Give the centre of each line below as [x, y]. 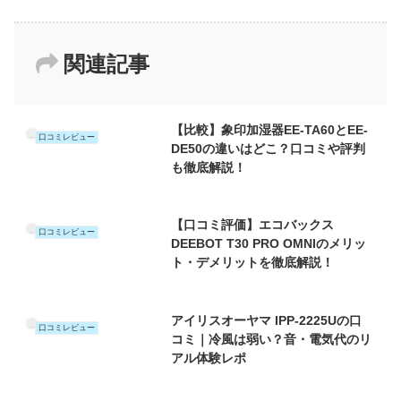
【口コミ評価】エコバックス [253, 225]
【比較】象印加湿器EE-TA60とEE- [270, 130]
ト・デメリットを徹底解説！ [253, 263]
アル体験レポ [209, 358]
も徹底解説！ [209, 168]
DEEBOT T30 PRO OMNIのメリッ [269, 244]
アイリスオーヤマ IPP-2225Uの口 [267, 320]
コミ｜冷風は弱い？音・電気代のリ [272, 339]
